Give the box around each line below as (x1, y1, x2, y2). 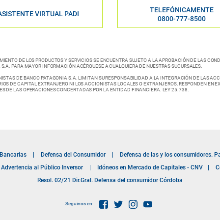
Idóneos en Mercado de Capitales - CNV (97, 164, 203, 171)
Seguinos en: (65, 200, 93, 206)
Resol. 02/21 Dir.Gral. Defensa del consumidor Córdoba (37, 177, 183, 184)
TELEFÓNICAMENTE (150, 6, 214, 14)
